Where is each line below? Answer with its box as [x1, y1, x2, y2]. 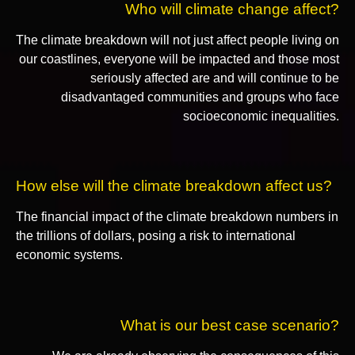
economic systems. [16, 248, 123, 262]
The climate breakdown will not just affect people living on [16, 32, 339, 47]
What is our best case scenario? [120, 316, 339, 334]
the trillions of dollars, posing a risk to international [16, 229, 296, 243]
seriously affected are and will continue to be [90, 71, 339, 85]
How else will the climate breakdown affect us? [16, 177, 332, 195]
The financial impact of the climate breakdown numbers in [16, 210, 338, 224]
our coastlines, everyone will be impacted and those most [19, 52, 339, 66]
